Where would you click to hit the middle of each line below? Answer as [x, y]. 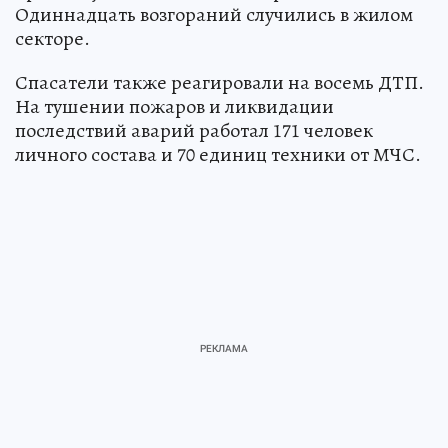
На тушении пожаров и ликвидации [174, 106]
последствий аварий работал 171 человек [194, 130]
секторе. [52, 38]
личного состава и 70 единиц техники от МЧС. [218, 154]
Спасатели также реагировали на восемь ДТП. [219, 82]
